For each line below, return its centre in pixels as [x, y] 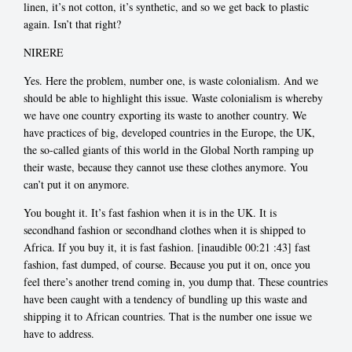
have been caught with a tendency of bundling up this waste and [165, 299]
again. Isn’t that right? [72, 24]
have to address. [59, 333]
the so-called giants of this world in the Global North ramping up [169, 149]
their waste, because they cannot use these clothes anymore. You [166, 167]
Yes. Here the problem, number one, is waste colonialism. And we [171, 80]
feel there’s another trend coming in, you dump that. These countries [176, 281]
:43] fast [292, 247]
